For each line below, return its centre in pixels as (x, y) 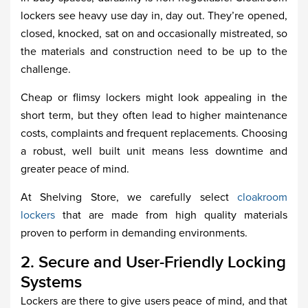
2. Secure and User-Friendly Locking (153, 262)
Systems (51, 282)
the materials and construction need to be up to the (154, 52)
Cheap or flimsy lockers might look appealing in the (154, 98)
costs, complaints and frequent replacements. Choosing (154, 133)
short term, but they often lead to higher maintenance (154, 115)
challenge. (46, 69)
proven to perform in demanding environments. (134, 233)
